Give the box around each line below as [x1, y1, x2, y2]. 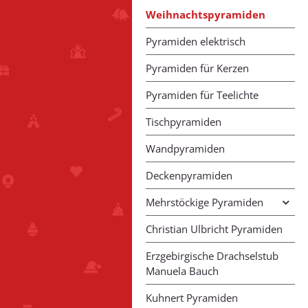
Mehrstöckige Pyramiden [146, 195, 263, 210]
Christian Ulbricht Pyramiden [146, 222, 283, 236]
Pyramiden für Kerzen [146, 61, 249, 76]
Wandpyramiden [146, 142, 225, 156]
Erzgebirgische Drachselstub [146, 249, 278, 263]
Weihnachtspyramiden [146, 8, 265, 22]
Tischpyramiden [146, 115, 221, 129]
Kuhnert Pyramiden [146, 291, 238, 305]
